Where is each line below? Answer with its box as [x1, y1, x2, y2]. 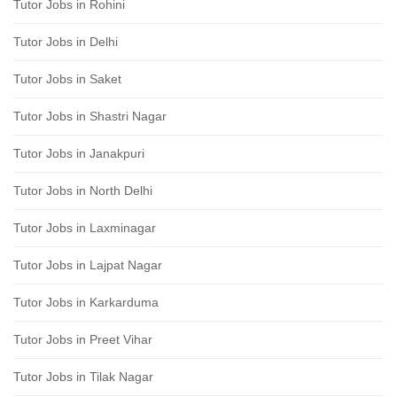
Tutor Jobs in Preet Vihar [13, 332, 152, 346]
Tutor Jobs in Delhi [13, 35, 118, 49]
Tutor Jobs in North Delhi [13, 183, 152, 198]
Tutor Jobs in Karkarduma [13, 295, 159, 309]
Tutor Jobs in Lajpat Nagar [13, 258, 162, 272]
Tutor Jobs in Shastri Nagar [13, 109, 167, 123]
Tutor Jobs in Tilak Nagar [13, 370, 153, 384]
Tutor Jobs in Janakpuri [13, 146, 144, 160]
